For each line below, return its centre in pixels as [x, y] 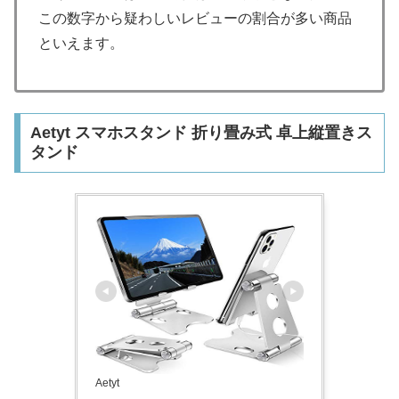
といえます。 [81, 43]
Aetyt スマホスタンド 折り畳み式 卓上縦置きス [201, 133]
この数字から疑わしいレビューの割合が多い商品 [195, 18]
